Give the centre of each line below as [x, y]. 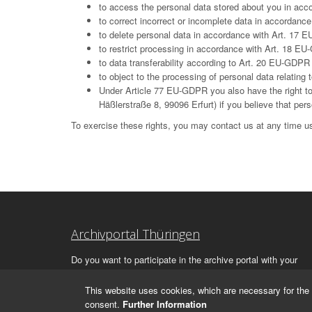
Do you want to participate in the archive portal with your [184, 259]
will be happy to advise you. [179, 273]
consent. [104, 304]
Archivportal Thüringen [135, 234]
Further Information [165, 304]
